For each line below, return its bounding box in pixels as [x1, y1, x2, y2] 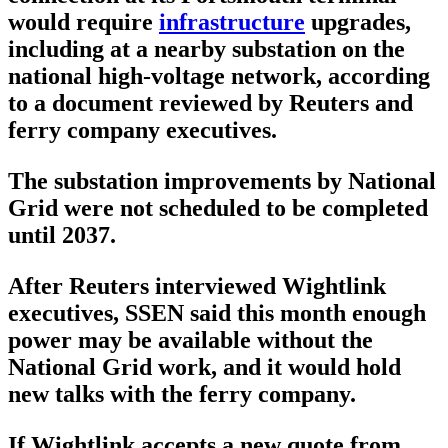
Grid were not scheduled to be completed [8, 195, 428, 222]
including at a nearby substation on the [8, 36, 405, 63]
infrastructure [159, 9, 305, 36]
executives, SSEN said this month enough [8, 300, 426, 327]
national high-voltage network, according [8, 63, 430, 90]
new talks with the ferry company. [8, 381, 356, 408]
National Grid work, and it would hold [8, 354, 401, 381]
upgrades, [305, 9, 411, 36]
